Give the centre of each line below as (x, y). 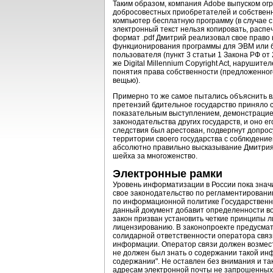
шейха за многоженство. (155, 156)
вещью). (126, 80)
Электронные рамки (168, 174)
